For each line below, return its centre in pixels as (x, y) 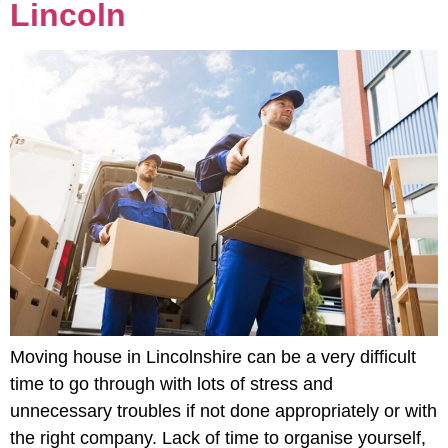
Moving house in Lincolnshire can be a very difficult (213, 356)
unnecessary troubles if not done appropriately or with (223, 410)
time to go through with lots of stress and (171, 383)
